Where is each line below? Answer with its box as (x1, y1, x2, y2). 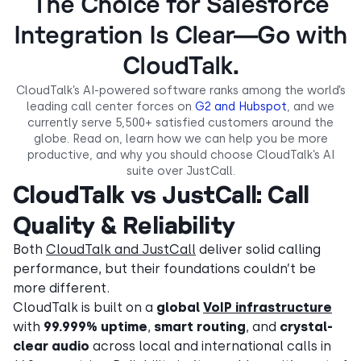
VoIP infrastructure (203, 300, 332, 315)
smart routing (154, 319, 246, 334)
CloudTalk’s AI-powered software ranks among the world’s (15, 84, 346, 97)
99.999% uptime (44, 319, 147, 334)
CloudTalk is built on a (13, 300, 156, 315)
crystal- (280, 319, 333, 334)
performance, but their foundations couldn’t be (13, 261, 316, 276)
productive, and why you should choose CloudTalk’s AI (27, 148, 334, 161)
